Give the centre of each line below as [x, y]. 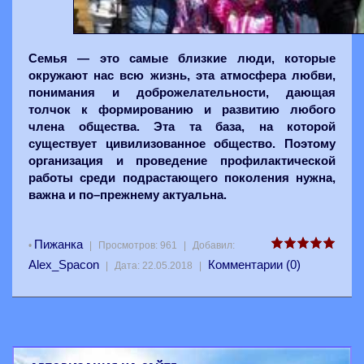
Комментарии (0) [254, 264]
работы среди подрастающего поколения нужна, [182, 178]
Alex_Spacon [64, 264]
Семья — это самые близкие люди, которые [182, 58]
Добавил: [214, 245]
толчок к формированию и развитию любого [182, 109]
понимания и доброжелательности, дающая [182, 92]
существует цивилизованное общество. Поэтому [182, 143]
